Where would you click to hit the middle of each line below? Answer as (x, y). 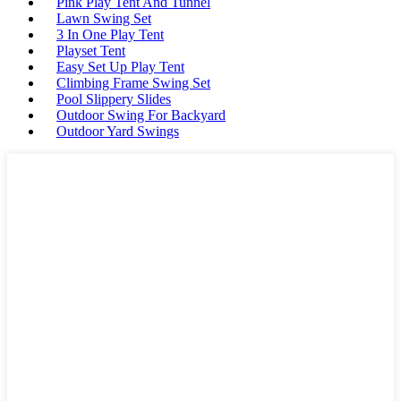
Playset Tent (91, 51)
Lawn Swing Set (104, 18)
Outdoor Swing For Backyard (141, 115)
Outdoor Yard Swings (118, 131)
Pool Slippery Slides (114, 99)
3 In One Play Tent (110, 34)
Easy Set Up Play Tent (120, 67)
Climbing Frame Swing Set (133, 83)
